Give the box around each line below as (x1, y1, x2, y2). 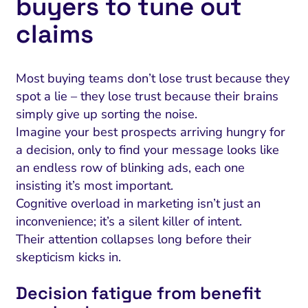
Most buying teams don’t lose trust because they (15, 69, 289, 87)
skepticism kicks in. (15, 248, 121, 265)
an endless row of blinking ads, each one (15, 159, 245, 176)
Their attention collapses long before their (15, 230, 252, 247)
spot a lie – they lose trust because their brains (15, 87, 278, 104)
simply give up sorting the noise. (15, 105, 197, 122)
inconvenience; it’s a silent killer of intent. (15, 212, 242, 230)
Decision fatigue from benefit (15, 281, 261, 304)
